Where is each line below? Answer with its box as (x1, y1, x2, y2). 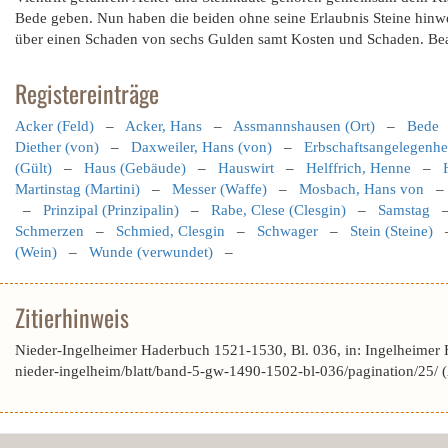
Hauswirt (218, 160, 274, 176)
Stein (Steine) (350, 223, 433, 239)
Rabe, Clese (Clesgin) (211, 202, 346, 218)
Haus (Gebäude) (84, 160, 186, 176)
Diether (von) (15, 139, 99, 155)
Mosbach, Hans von (299, 181, 424, 197)
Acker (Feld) (15, 118, 94, 134)
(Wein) (15, 244, 57, 260)
